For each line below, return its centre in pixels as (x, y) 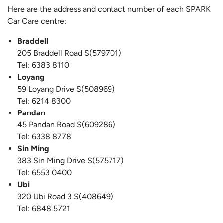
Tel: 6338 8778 (44, 137)
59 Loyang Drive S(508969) (66, 89)
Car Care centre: (37, 21)
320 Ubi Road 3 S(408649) (65, 197)
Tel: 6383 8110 (43, 65)
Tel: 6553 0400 (45, 173)
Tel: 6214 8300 (44, 101)
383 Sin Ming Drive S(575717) (71, 161)
